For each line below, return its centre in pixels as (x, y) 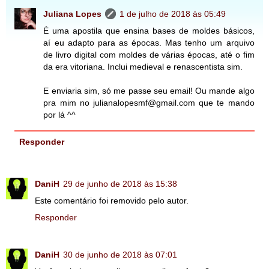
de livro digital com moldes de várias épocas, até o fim (149, 55)
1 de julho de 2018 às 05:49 (173, 14)
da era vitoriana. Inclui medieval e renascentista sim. (143, 67)
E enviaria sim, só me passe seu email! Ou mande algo (149, 91)
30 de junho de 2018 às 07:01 (120, 255)
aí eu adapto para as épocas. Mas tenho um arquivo (149, 43)
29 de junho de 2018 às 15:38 (120, 184)
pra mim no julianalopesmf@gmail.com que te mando (149, 103)
